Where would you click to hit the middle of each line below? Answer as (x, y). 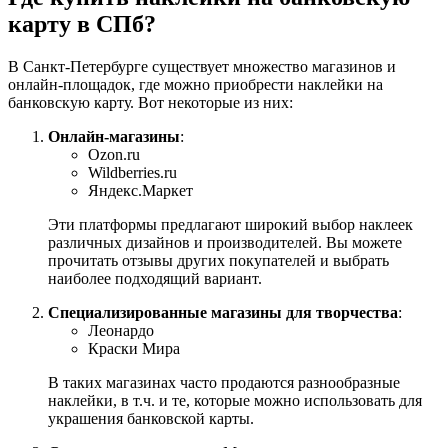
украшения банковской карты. (151, 419)
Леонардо (121, 331)
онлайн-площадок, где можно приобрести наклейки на (195, 85)
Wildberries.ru (132, 173)
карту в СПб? (82, 24)
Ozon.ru (114, 155)
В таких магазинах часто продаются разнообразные (224, 383)
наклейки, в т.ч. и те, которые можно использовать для (235, 401)
